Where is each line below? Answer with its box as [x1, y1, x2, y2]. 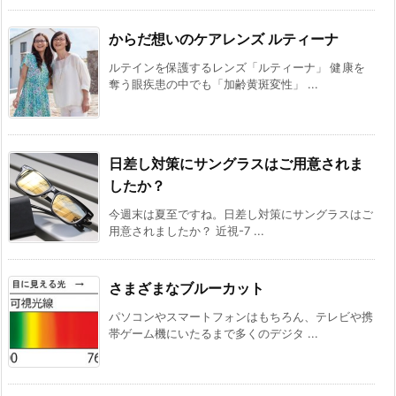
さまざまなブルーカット [109, 279, 264, 298]
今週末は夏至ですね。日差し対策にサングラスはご [109, 207, 373, 222]
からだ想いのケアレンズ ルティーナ [109, 30, 339, 49]
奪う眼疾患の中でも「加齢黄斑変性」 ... [109, 77, 318, 92]
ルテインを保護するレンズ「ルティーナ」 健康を [109, 60, 365, 75]
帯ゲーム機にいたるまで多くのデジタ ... [109, 326, 318, 341]
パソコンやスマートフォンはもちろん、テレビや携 [109, 309, 373, 324]
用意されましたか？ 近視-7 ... [109, 224, 264, 239]
